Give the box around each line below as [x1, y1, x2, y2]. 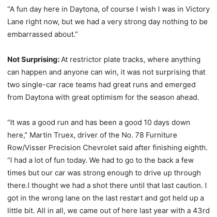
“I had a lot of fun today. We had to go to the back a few [7, 155, 194, 165]
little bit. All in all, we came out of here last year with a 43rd [7, 206, 210, 215]
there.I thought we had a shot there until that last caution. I [7, 181, 207, 190]
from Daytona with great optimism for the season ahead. [7, 93, 199, 102]
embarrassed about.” [7, 30, 78, 39]
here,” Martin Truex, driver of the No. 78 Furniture [7, 130, 177, 139]
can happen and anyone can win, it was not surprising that [7, 67, 205, 77]
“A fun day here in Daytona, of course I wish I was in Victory [7, 4, 210, 14]
